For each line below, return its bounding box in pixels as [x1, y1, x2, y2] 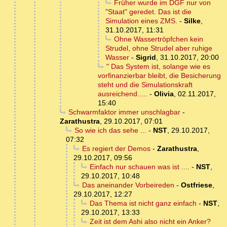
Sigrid [136, 53, 156, 62]
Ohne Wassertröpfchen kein [113, 35, 203, 44]
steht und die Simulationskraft [98, 81, 193, 89]
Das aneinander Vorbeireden [82, 181, 174, 190]
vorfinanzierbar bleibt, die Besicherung [98, 71, 221, 80]
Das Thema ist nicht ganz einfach [89, 199, 197, 208]
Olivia [154, 90, 174, 98]
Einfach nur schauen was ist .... [89, 163, 190, 171]
